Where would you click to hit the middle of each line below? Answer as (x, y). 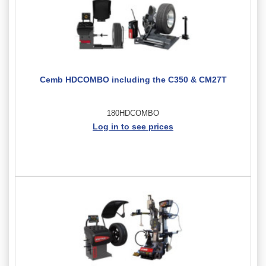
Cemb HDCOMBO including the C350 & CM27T (133, 79)
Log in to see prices (133, 126)
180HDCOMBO (133, 113)
